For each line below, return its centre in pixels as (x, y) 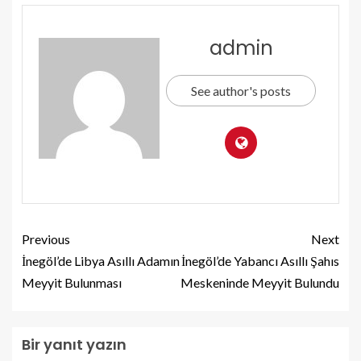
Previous (46, 239)
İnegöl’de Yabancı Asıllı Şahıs (260, 261)
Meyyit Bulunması (72, 283)
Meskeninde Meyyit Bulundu (260, 283)
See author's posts (241, 91)
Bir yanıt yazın (74, 345)
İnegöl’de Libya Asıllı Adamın (101, 261)
